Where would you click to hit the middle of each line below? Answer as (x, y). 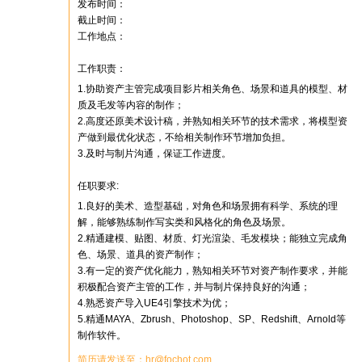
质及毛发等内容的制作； (131, 105)
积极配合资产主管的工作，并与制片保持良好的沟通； (194, 287)
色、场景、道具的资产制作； (141, 255)
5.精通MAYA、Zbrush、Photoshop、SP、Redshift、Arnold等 (212, 319)
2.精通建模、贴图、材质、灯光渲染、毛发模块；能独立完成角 (213, 238)
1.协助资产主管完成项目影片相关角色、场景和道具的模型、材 (213, 89)
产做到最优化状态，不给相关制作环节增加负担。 (184, 137)
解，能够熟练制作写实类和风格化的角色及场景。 (184, 222)
